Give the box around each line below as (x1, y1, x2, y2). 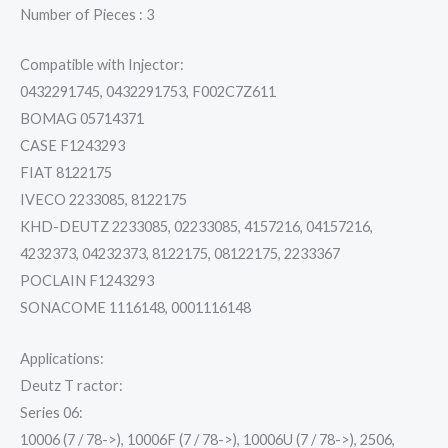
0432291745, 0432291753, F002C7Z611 (20, 83, 276, 101)
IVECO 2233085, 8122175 (20, 191, 187, 209)
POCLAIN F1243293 (20, 272, 154, 290)
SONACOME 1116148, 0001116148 (20, 299, 251, 317)
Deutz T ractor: (20, 376, 123, 394)
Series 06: (20, 403, 83, 421)
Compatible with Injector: (20, 56, 184, 74)
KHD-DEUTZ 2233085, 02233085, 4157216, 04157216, (20, 218, 373, 236)
